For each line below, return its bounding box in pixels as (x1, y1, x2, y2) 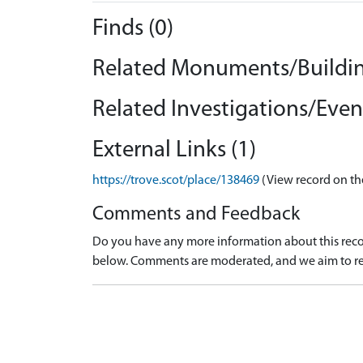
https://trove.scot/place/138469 (92, 174, 259, 187)
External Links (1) (92, 139, 256, 162)
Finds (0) (92, 17, 173, 41)
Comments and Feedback (92, 205, 300, 224)
